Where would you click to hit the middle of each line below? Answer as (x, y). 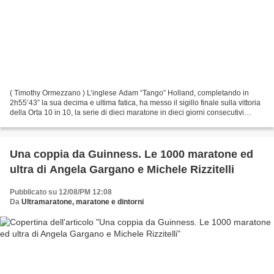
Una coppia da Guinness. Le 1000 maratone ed (131, 154)
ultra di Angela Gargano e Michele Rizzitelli (122, 170)
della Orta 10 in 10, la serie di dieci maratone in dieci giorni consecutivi (127, 113)
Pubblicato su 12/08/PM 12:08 (61, 192)
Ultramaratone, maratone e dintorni (83, 202)
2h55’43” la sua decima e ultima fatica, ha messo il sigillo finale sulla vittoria (135, 103)
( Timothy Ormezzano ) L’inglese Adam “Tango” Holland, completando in (129, 93)
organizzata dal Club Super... (58, 123)
